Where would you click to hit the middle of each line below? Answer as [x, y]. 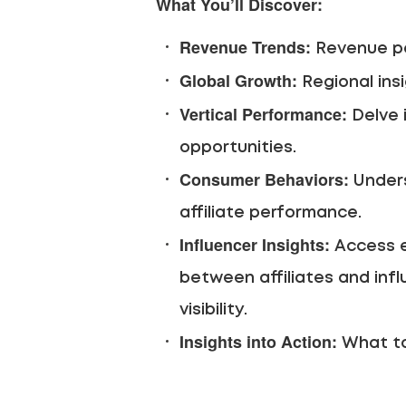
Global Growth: [238, 81]
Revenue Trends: [245, 47]
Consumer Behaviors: [264, 179]
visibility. [213, 310]
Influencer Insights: [255, 245]
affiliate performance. [271, 213]
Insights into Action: [258, 342]
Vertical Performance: [263, 114]
